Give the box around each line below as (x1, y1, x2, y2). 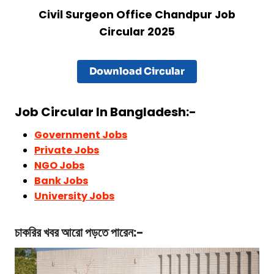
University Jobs (34, 189, 114, 204)
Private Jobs (34, 143, 99, 158)
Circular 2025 (99, 24, 175, 40)
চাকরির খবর (15, 224, 59, 242)
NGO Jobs (34, 158, 84, 173)
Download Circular (89, 65, 185, 78)
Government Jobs (34, 128, 127, 143)
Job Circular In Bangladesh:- (15, 103, 196, 121)
